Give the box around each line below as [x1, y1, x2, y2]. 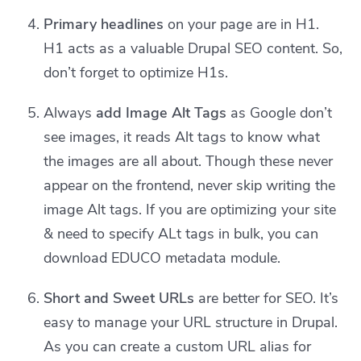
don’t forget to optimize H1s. [44, 62, 229, 82]
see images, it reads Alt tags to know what [44, 127, 321, 147]
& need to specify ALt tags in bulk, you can [44, 223, 319, 243]
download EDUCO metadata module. [44, 247, 281, 268]
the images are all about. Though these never [44, 151, 334, 171]
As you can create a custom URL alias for [44, 336, 312, 356]
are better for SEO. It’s [194, 288, 339, 308]
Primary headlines [44, 14, 164, 34]
